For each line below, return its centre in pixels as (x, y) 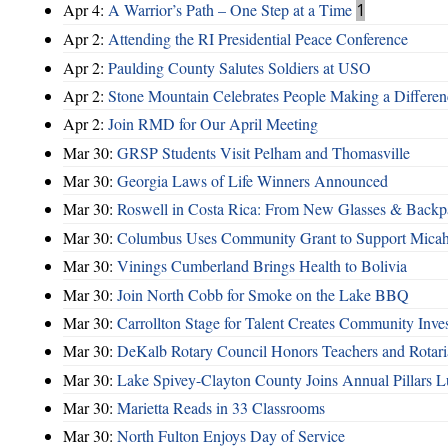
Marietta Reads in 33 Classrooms (221, 408)
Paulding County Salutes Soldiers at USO (239, 67)
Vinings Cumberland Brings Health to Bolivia (262, 266)
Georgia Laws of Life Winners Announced (252, 181)
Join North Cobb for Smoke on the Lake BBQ (263, 294)
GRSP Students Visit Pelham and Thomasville (263, 152)
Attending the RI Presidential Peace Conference (258, 39)
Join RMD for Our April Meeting (213, 124)
